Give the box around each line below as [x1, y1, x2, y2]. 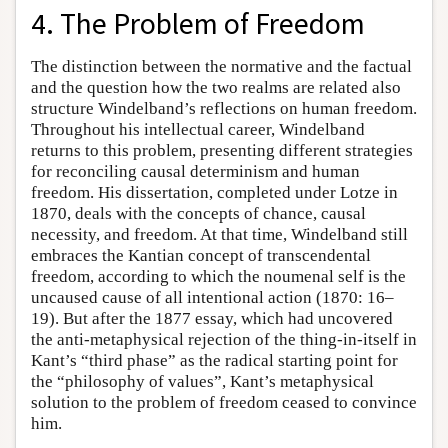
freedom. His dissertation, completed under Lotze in [31, 183, 398, 203]
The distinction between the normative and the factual [31, 57, 412, 77]
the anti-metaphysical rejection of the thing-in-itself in [31, 330, 417, 350]
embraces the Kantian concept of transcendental [31, 246, 371, 266]
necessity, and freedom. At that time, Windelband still [31, 225, 408, 245]
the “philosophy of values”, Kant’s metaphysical [31, 372, 374, 392]
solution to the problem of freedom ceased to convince [31, 393, 417, 413]
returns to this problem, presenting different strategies [31, 141, 413, 161]
